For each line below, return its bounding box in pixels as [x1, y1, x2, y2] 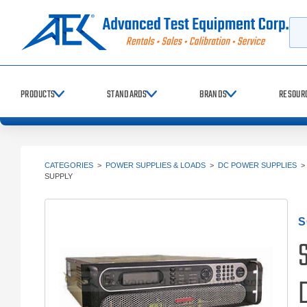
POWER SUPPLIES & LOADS [106, 161, 206, 169]
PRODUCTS [21, 86, 56, 103]
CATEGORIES [45, 161, 93, 169]
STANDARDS [107, 86, 147, 103]
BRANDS [199, 86, 228, 103]
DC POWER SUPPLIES [218, 161, 297, 169]
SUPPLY [45, 172, 73, 180]
